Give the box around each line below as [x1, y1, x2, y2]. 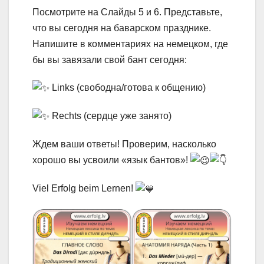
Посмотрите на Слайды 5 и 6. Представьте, [32, 6, 222, 17]
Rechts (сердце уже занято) [49, 110, 171, 121]
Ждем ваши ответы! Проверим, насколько [32, 139, 216, 150]
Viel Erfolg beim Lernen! [32, 183, 136, 194]
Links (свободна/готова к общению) [49, 82, 206, 93]
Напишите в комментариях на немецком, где [32, 38, 228, 49]
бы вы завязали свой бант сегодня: [32, 54, 187, 65]
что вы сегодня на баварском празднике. [32, 22, 211, 33]
